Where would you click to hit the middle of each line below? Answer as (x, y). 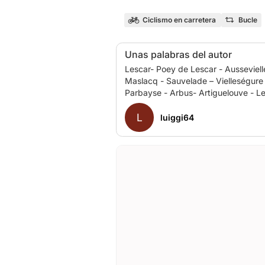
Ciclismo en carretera (179, 20)
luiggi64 (177, 117)
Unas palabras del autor (178, 54)
